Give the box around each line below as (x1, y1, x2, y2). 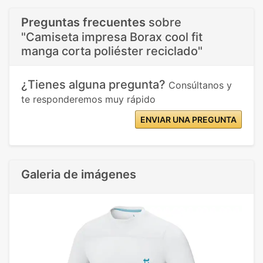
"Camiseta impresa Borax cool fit (21, 30, 203, 45)
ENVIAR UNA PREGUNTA (140, 114, 237, 125)
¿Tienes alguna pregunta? (21, 77, 168, 92)
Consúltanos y (168, 79, 232, 92)
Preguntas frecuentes (21, 15, 146, 30)
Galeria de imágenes (21, 167, 136, 182)
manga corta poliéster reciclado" (21, 44, 203, 59)
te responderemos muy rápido (21, 93, 156, 106)
